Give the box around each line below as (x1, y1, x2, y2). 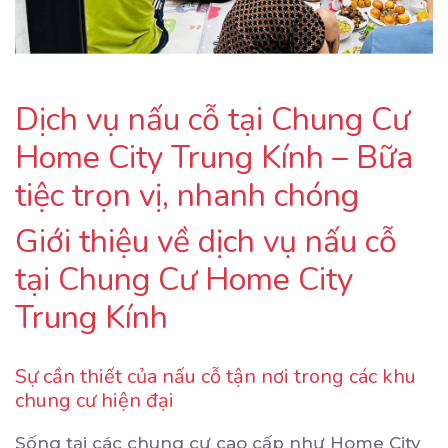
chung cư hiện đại (15, 386, 174, 414)
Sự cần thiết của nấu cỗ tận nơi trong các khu (15, 362, 416, 390)
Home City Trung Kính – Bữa (15, 135, 413, 179)
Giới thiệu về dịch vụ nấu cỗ (15, 219, 397, 263)
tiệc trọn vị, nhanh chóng (15, 173, 359, 217)
